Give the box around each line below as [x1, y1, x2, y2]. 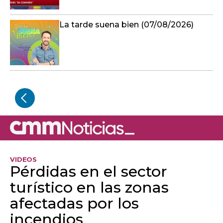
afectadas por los [10, 194, 139, 213]
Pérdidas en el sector [10, 162, 167, 181]
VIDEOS [10, 155, 37, 164]
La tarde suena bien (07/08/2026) [59, 20, 194, 30]
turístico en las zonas [10, 178, 169, 197]
